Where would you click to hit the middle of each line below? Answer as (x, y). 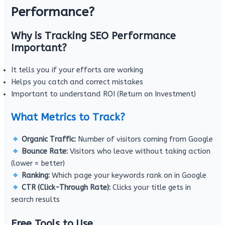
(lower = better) (38, 164)
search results (36, 200)
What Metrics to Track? (68, 118)
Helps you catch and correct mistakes (77, 82)
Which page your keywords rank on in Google (128, 176)
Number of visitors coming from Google (145, 140)
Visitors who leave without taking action (139, 152)
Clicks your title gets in (151, 188)
